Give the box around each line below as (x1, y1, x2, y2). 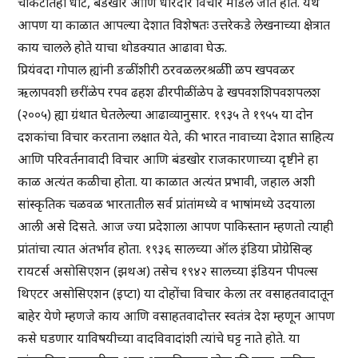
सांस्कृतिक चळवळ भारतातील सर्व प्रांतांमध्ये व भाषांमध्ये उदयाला (18, 195, 316, 213)
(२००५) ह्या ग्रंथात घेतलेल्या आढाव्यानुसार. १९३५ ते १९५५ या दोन (18, 105, 314, 124)
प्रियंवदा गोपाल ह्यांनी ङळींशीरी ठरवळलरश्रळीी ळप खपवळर (18, 61, 296, 79)
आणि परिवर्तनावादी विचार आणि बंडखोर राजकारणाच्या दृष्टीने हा (18, 150, 319, 169)
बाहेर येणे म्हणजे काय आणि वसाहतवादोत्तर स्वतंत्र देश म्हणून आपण (18, 307, 336, 325)
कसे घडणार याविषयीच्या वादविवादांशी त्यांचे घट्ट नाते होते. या (18, 329, 300, 348)
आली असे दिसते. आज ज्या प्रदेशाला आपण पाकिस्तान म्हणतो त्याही (18, 217, 334, 236)
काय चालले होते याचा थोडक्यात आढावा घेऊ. (18, 38, 228, 57)
